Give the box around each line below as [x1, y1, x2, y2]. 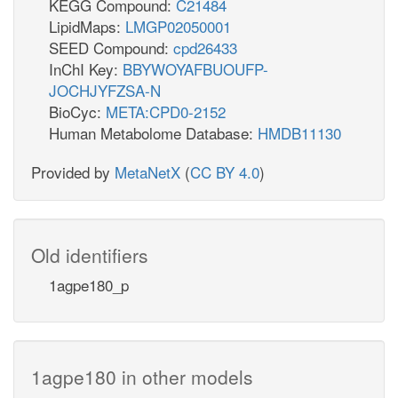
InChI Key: [49, 57, 123, 80]
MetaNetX [115, 160, 180, 183]
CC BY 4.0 [190, 160, 259, 183]
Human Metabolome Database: [49, 121, 258, 144]
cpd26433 [173, 36, 237, 59]
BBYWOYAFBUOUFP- [123, 57, 268, 80]
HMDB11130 [258, 121, 341, 144]
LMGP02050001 [125, 14, 231, 37]
